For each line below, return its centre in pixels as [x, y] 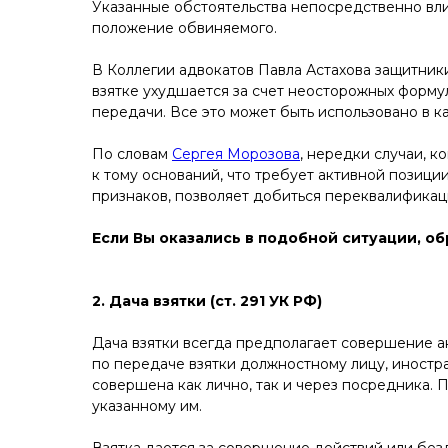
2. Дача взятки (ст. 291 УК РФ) [207, 301]
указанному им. [147, 406]
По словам [132, 154]
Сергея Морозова [236, 154]
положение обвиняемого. [184, 28]
